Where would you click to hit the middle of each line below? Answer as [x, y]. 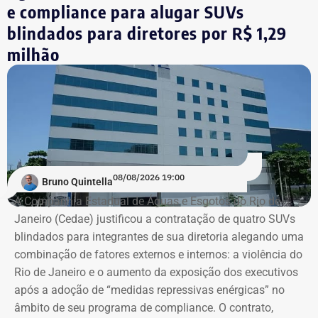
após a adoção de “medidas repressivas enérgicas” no [149, 290]
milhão [33, 54]
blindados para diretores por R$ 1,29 [147, 33]
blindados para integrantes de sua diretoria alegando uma [159, 236]
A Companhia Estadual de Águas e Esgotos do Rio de [147, 201]
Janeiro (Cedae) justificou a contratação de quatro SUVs [155, 219]
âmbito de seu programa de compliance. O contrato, [144, 307]
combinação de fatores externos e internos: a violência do [158, 254]
